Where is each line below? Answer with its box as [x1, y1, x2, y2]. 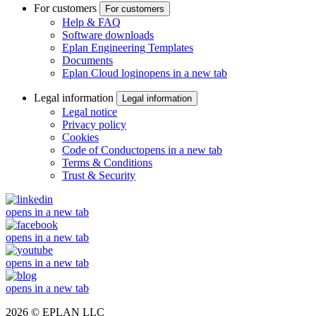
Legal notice [62, 105, 117, 118]
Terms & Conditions [62, 156, 152, 169]
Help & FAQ [62, 16, 121, 28]
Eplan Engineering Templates [62, 41, 193, 54]
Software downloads [62, 28, 154, 41]
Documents [62, 54, 113, 66]
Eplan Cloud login [62, 66, 144, 79]
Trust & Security [62, 169, 135, 181]
